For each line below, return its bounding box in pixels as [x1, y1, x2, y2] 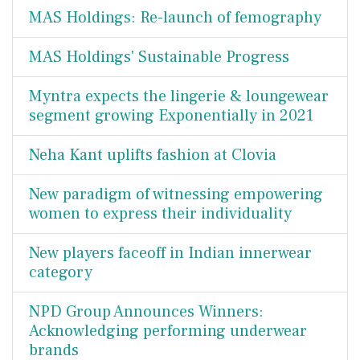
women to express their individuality [29, 203, 292, 224]
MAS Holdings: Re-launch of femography [29, 7, 321, 28]
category [29, 262, 92, 283]
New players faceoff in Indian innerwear [29, 243, 312, 264]
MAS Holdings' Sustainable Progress [29, 47, 289, 67]
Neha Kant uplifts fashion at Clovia [29, 145, 276, 166]
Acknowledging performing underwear [29, 321, 307, 342]
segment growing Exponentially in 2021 [29, 105, 313, 126]
